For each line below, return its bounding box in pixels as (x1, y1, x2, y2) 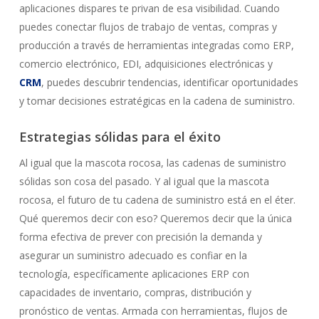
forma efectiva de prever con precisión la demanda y (19, 230, 262, 244)
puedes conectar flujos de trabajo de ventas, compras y (19, 20, 277, 33)
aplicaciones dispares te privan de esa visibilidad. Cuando (19, 1, 280, 15)
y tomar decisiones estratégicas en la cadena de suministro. (19, 94, 295, 108)
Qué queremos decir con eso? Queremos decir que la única (19, 211, 292, 225)
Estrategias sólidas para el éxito (19, 128, 221, 145)
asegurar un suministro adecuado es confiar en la (19, 249, 247, 262)
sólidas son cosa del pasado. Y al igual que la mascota (19, 174, 269, 188)
